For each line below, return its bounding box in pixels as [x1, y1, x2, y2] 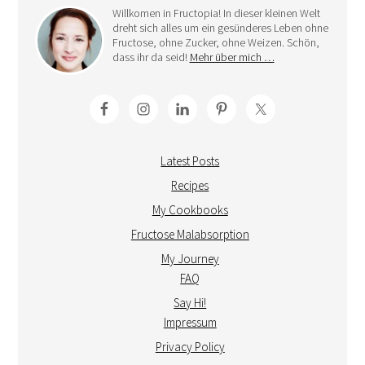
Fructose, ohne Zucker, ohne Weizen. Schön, [112, 35, 319, 51]
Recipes [171, 178, 209, 194]
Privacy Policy [155, 339, 225, 355]
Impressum [163, 314, 217, 331]
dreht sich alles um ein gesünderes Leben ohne [112, 20, 328, 36]
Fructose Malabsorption [130, 226, 249, 243]
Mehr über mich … [189, 50, 275, 65]
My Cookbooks [152, 202, 228, 218]
